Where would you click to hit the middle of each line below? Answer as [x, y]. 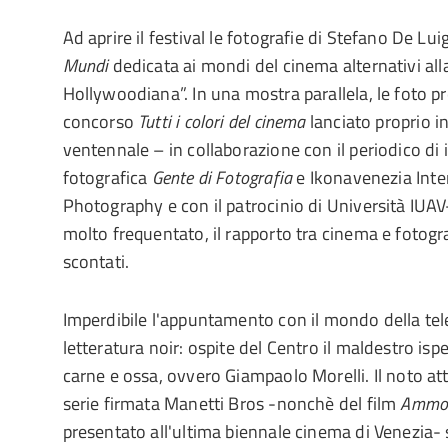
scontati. [96, 261]
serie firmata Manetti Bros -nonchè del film [231, 403]
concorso [100, 121]
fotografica [107, 177]
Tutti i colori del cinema [222, 121]
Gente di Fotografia [222, 177]
